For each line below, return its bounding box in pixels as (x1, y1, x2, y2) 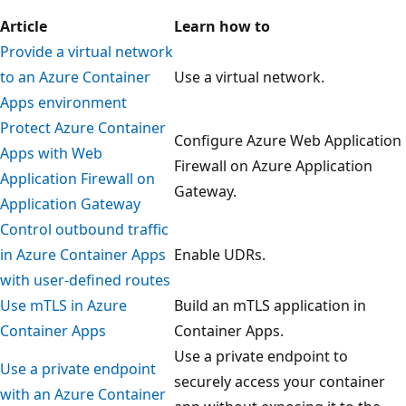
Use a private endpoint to (174, 345, 348, 366)
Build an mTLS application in (174, 295, 366, 315)
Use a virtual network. (174, 66, 324, 87)
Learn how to (174, 15, 270, 36)
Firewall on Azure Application (174, 155, 372, 176)
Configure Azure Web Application (174, 130, 401, 150)
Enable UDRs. (174, 244, 266, 265)
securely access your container (174, 371, 385, 391)
